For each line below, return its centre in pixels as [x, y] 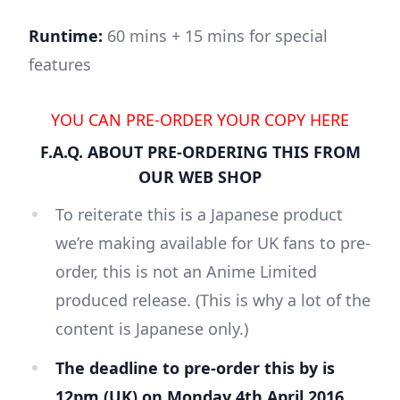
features [60, 64]
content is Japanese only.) [152, 328]
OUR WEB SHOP [200, 176]
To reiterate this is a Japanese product [199, 214]
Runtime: [66, 35]
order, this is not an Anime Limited [186, 271]
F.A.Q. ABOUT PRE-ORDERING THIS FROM [200, 151]
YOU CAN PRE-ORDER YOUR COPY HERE [200, 119]
